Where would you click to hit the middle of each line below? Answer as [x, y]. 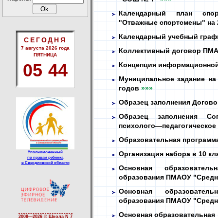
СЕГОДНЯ [45, 40]
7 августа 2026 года [45, 48]
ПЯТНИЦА [45, 55]
